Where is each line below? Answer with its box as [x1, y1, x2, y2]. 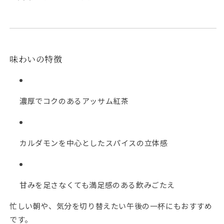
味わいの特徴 [9, 52, 62, 65]
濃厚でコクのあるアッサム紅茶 [19, 95, 129, 106]
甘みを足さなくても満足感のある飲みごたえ [19, 179, 175, 190]
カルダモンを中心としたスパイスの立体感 [19, 137, 168, 148]
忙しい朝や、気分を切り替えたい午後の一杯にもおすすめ [9, 200, 212, 211]
